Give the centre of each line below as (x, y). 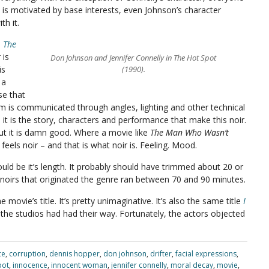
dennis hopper (74, 254)
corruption (27, 254)
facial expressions (206, 254)
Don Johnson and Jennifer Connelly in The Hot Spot (133, 58)
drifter (161, 254)
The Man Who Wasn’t (189, 132)
